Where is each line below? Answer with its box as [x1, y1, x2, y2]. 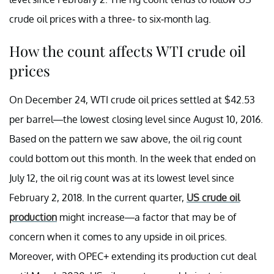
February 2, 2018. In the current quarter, [9, 191, 187, 204]
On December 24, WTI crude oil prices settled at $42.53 [9, 93, 255, 106]
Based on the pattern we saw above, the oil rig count [9, 132, 242, 145]
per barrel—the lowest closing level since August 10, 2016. [9, 113, 263, 125]
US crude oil [187, 191, 240, 204]
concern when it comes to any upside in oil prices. [9, 230, 227, 243]
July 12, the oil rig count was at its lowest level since [9, 171, 234, 184]
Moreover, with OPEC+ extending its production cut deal [9, 250, 256, 262]
